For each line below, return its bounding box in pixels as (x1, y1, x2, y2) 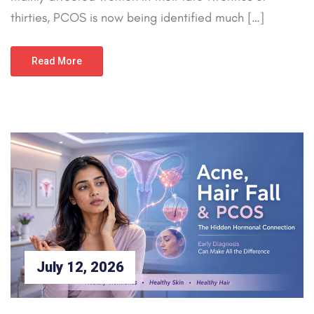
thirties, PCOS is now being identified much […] (11, 10, 264, 26)
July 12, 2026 (36, 259, 124, 276)
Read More (32, 55, 82, 67)
